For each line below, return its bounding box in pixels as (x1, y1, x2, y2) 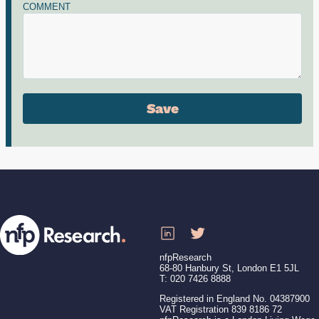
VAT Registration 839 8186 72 (159, 304, 282, 315)
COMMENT (23, 1, 70, 13)
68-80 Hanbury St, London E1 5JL (159, 263, 299, 274)
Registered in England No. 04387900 (159, 293, 310, 305)
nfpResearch (159, 252, 211, 263)
